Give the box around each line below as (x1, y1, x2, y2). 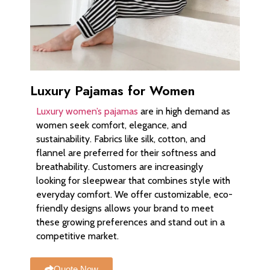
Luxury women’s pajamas (36, 105, 138, 117)
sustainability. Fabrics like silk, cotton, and (36, 133, 206, 145)
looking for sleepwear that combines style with (36, 174, 230, 186)
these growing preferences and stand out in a (36, 216, 225, 228)
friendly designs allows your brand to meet (36, 202, 214, 214)
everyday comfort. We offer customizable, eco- (36, 188, 233, 200)
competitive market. (36, 230, 119, 242)
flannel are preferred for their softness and (36, 146, 216, 159)
